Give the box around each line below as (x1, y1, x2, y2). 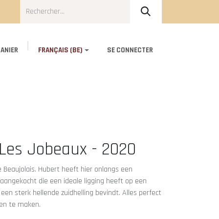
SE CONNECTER (107, 45, 153, 55)
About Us (49, 65, 85, 77)
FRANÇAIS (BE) (38, 45, 83, 55)
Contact (113, 65, 143, 77)
